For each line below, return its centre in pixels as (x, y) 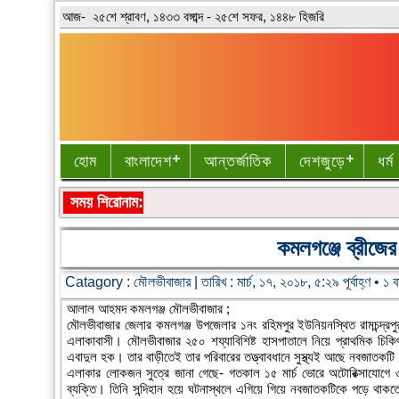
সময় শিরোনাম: (107, 202)
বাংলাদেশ (149, 161)
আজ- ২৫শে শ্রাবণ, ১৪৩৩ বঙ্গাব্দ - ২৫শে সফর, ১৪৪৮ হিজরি (194, 16)
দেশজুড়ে (323, 161)
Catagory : (100, 281)
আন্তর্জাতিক (238, 161)
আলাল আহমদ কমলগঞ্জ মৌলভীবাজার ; (149, 308)
